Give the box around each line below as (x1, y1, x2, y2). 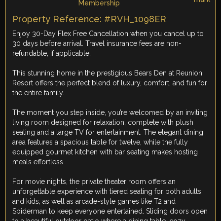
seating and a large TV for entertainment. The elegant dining (12, 128, 204, 137)
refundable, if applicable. (12, 49, 91, 58)
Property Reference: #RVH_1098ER (12, 14, 167, 25)
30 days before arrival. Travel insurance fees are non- (12, 39, 182, 48)
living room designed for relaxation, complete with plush (12, 118, 194, 127)
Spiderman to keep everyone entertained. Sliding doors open (12, 207, 208, 216)
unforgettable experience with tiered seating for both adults (12, 187, 202, 196)
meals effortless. (12, 158, 65, 166)
